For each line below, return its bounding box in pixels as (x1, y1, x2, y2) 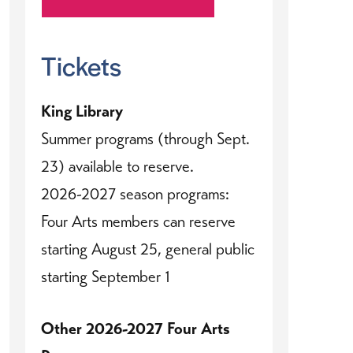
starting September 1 (41, 266, 170, 287)
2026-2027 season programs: (41, 183, 229, 204)
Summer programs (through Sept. (41, 128, 250, 149)
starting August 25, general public (41, 238, 255, 259)
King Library (41, 100, 123, 121)
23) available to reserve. (41, 155, 194, 176)
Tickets (41, 46, 121, 84)
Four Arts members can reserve (41, 210, 236, 232)
